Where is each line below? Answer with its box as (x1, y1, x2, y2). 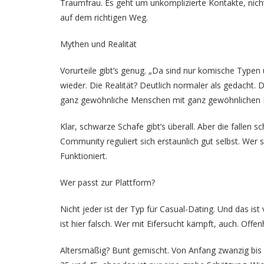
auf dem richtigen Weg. (60, 12, 148, 23)
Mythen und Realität (60, 38, 137, 49)
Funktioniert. (60, 150, 107, 161)
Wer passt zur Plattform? (60, 177, 155, 188)
